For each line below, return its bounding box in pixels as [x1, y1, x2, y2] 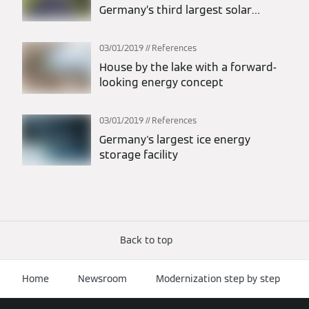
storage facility [99, 147, 178, 162]
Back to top [120, 233, 172, 246]
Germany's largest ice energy [99, 132, 250, 147]
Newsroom [78, 272, 127, 285]
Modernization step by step [156, 272, 280, 285]
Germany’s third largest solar [99, 3, 252, 18]
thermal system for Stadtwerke [99, 18, 265, 33]
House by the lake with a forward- [99, 59, 277, 74]
